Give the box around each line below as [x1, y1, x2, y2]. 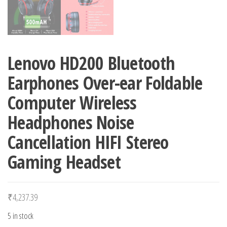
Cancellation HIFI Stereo [8, 130, 169, 155]
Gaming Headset [8, 149, 121, 174]
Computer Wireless [8, 90, 137, 115]
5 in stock [8, 210, 33, 221]
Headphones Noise [8, 110, 134, 135]
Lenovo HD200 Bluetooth [8, 51, 175, 75]
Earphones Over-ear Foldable [8, 70, 203, 95]
